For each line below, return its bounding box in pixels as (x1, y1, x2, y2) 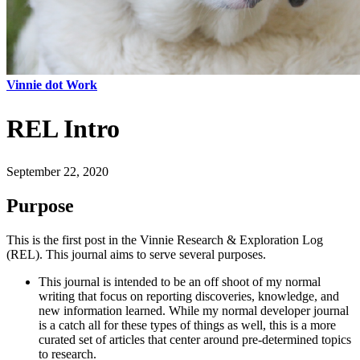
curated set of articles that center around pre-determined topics (39, 332, 351, 346)
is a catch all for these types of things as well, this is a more (39, 317, 336, 332)
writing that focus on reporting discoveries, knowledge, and (39, 288, 339, 303)
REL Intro (6, 113, 120, 143)
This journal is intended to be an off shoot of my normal (39, 274, 321, 288)
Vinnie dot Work (6, 78, 97, 92)
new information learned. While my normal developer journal (39, 303, 349, 317)
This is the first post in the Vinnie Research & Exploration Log (6, 232, 323, 247)
